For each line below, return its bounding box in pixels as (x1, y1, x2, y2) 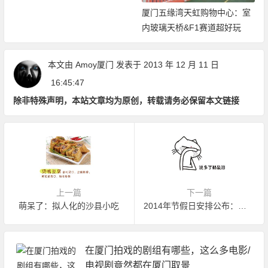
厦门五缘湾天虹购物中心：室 (142, 7, 251, 17)
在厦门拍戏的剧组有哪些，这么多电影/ (84, 245, 250, 255)
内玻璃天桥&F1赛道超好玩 (142, 22, 242, 32)
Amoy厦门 (75, 59, 114, 69)
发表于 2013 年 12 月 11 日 (113, 59, 219, 69)
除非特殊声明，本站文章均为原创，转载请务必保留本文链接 (13, 95, 239, 105)
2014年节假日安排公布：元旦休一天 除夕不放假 (237, 200, 246, 211)
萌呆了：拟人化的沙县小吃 (19, 200, 120, 211)
